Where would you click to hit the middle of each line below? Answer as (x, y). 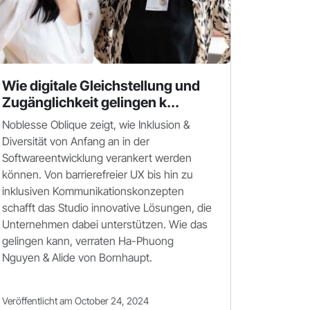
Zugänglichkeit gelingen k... (91, 102)
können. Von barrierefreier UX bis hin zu (98, 174)
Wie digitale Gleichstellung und (101, 86)
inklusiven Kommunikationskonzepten (93, 191)
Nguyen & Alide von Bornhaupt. (77, 257)
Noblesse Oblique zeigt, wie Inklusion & (96, 125)
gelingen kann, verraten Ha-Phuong (88, 241)
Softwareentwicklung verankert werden (97, 158)
